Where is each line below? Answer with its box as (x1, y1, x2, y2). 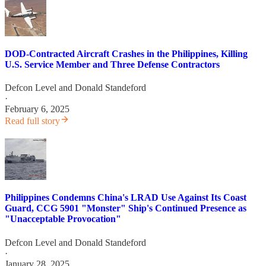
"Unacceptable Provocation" (5, 214, 121, 224)
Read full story (5, 116, 60, 126)
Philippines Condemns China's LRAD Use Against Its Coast (5, 192, 246, 203)
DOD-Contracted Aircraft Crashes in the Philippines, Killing (5, 48, 248, 59)
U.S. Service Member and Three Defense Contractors (5, 59, 220, 69)
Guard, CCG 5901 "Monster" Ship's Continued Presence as (5, 203, 246, 214)
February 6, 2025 (5, 104, 69, 115)
